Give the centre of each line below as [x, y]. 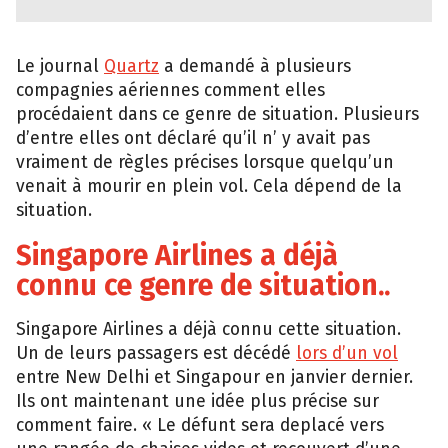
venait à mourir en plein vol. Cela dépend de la [209, 187]
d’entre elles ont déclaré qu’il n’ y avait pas [193, 139]
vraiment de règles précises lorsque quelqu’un [205, 163]
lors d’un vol [347, 354]
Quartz [131, 67]
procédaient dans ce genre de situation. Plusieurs [217, 115]
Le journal [60, 67]
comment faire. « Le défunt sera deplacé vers [200, 426]
